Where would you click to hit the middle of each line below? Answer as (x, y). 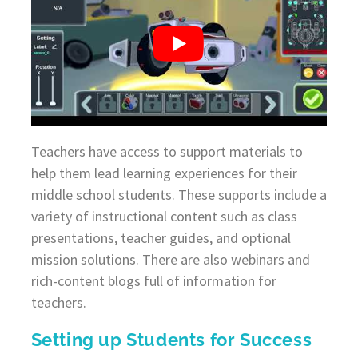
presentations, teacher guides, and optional (161, 237)
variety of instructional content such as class (164, 216)
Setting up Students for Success (171, 339)
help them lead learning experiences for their (164, 173)
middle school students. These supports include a (179, 194)
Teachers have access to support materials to (167, 151)
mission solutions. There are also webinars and (170, 259)
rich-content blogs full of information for (153, 280)
